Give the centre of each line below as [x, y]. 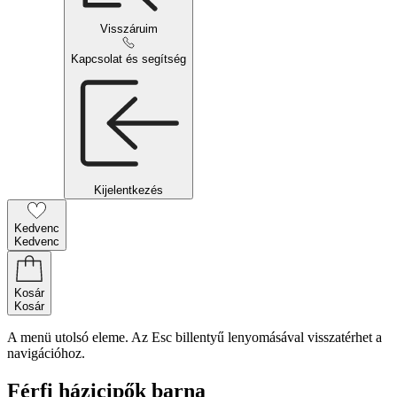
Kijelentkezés [128, 190]
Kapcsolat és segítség [128, 59]
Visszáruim [128, 29]
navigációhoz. [46, 353]
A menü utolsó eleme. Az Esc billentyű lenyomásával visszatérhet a [195, 337]
